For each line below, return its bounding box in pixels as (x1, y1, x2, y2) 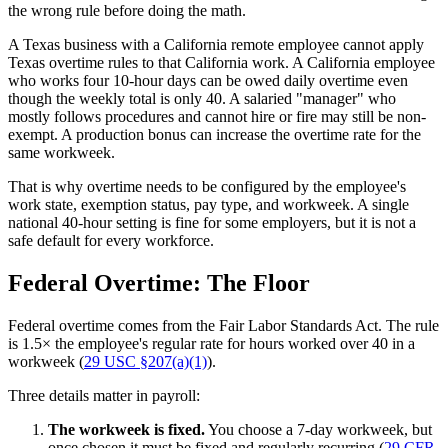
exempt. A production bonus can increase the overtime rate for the (8, 126, 421, 144)
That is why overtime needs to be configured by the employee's (8, 178, 406, 196)
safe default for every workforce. (8, 232, 214, 250)
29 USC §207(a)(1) (84, 353, 207, 371)
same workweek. (8, 144, 115, 162)
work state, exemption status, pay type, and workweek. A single (8, 196, 409, 214)
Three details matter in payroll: (8, 387, 200, 405)
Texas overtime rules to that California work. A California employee (8, 54, 435, 72)
